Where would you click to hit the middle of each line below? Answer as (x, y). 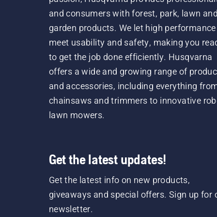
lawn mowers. (77, 115)
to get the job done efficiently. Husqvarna (131, 57)
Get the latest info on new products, (119, 180)
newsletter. (71, 209)
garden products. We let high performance (132, 28)
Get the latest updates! (108, 159)
